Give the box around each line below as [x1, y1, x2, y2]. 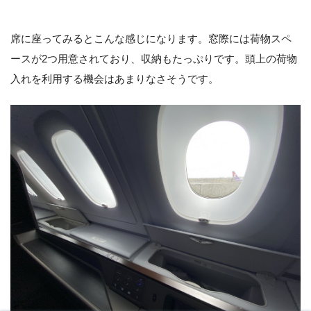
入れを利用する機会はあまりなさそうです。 [10, 73, 219, 85]
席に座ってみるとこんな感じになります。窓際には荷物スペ [10, 33, 292, 45]
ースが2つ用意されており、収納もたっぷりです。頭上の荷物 [10, 53, 297, 65]
